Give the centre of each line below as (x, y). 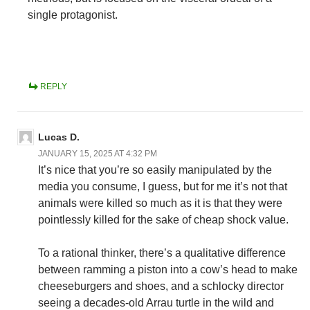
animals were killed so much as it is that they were (160, 203)
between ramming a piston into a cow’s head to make (168, 270)
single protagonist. (73, 15)
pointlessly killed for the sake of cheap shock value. (163, 220)
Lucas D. (59, 137)
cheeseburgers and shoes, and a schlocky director (161, 286)
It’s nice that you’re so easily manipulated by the (155, 170)
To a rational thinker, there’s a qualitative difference (162, 253)
